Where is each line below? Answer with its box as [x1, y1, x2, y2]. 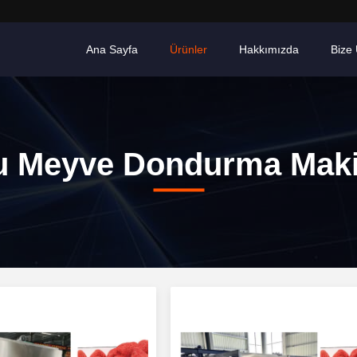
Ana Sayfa [86, 43, 138, 56]
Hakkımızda [239, 43, 299, 56]
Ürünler [170, 43, 207, 56]
